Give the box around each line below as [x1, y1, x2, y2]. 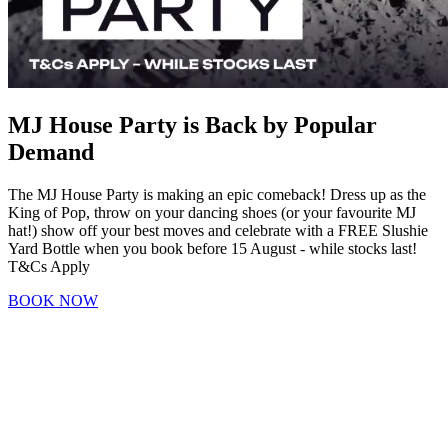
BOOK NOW [8, 292, 98, 310]
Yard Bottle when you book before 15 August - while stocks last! [8, 240, 417, 258]
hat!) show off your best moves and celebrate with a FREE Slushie [8, 222, 428, 240]
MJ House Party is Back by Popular [8, 112, 377, 139]
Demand [8, 139, 94, 166]
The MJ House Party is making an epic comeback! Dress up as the [8, 186, 426, 204]
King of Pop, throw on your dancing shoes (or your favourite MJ [8, 204, 416, 222]
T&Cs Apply [8, 258, 90, 276]
